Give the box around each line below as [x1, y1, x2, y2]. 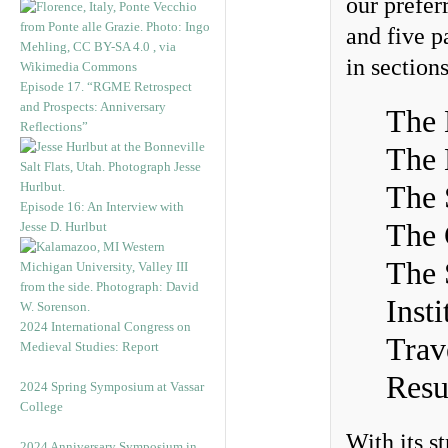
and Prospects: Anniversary [20, 99, 166, 114]
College [20, 399, 63, 414]
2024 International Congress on [20, 319, 191, 334]
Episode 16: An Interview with [20, 199, 184, 214]
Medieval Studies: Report [20, 339, 159, 354]
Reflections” [20, 119, 88, 134]
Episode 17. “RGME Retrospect [20, 79, 192, 94]
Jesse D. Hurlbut [20, 219, 107, 234]
